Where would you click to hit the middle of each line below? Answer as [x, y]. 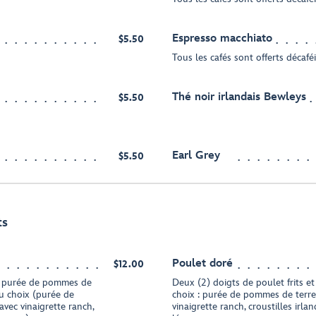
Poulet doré [202, 263]
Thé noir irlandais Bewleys [239, 97]
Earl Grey [196, 156]
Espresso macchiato [222, 38]
